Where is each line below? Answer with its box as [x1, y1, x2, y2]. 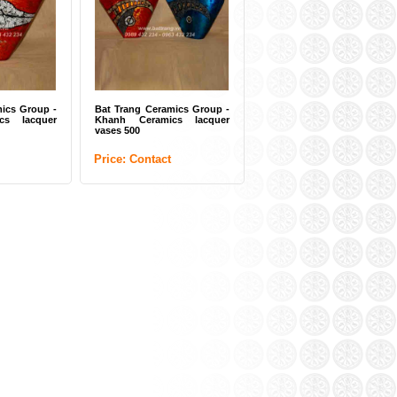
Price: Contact [94, 152, 171, 166]
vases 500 [95, 125, 140, 136]
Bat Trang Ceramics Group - [95, 104, 230, 114]
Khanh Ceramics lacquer [95, 114, 230, 125]
